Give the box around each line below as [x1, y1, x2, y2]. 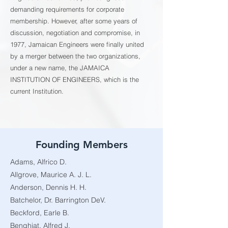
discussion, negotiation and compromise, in [10, 28, 140, 37]
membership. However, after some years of [10, 17, 137, 25]
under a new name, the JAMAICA [10, 64, 109, 72]
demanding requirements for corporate [10, 5, 124, 13]
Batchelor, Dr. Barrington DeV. [10, 195, 106, 205]
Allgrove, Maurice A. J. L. [10, 170, 92, 179]
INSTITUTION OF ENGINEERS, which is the [10, 75, 139, 83]
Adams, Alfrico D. [10, 157, 67, 166]
